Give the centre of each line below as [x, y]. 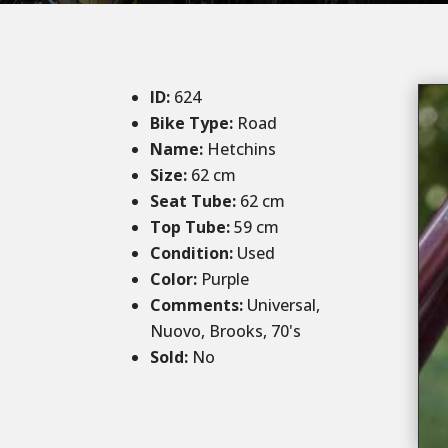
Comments [195, 305]
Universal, [282, 305]
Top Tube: [190, 227]
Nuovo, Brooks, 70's [226, 331]
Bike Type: [194, 123]
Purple [225, 279]
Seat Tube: [193, 201]
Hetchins [240, 149]
